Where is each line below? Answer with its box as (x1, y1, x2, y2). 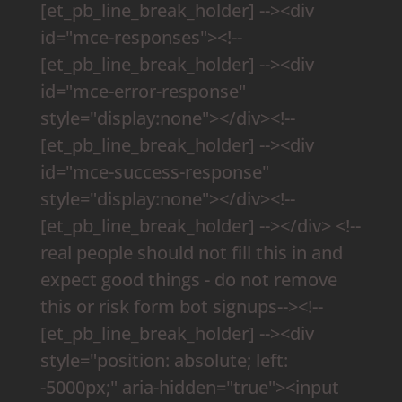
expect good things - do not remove (39, 267, 337, 292)
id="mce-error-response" (39, 78, 246, 103)
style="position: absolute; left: (39, 347, 288, 372)
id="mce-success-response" (39, 159, 269, 184)
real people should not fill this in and (39, 240, 343, 265)
